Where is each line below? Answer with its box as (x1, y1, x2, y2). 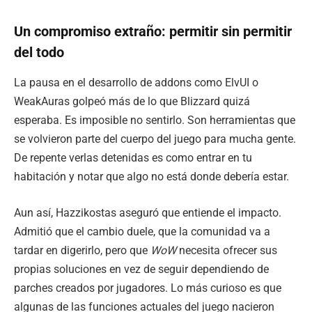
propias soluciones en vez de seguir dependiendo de (14, 262, 269, 276)
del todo (14, 44, 64, 61)
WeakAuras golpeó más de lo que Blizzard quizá (14, 95, 250, 109)
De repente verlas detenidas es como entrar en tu (14, 151, 252, 165)
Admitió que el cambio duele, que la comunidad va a (14, 224, 270, 238)
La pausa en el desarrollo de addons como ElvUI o (14, 76, 258, 90)
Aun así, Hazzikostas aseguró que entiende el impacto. (14, 205, 281, 219)
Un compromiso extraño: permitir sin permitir (14, 23, 292, 40)
